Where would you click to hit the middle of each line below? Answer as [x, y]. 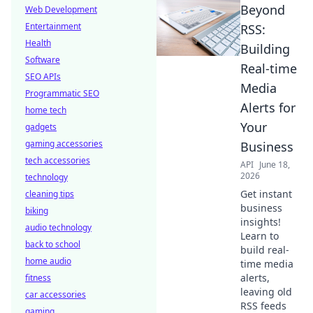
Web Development [61, 9]
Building [265, 49]
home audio [48, 261]
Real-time [269, 68]
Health [38, 43]
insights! [261, 222]
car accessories [56, 294]
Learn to [260, 236]
